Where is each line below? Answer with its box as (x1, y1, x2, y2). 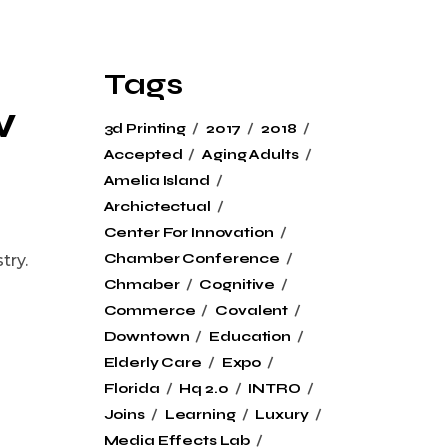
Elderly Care (103, 354, 202, 372)
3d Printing (103, 120, 186, 138)
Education (209, 328, 292, 346)
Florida (103, 380, 160, 398)
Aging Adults (202, 146, 299, 164)
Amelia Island (103, 172, 210, 190)
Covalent (215, 302, 289, 320)
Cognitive (199, 276, 276, 294)
